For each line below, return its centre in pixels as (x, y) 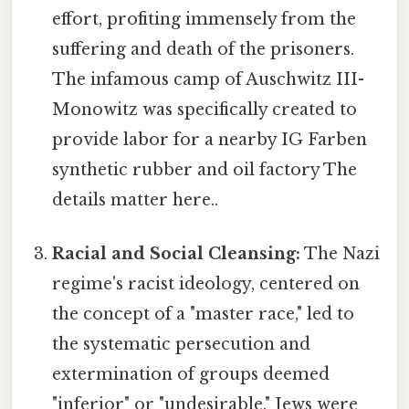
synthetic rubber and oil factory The (205, 169)
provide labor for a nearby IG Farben (210, 139)
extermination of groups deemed (191, 375)
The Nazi (341, 254)
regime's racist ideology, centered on (206, 284)
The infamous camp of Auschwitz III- (209, 79)
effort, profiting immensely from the (204, 19)
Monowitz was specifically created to (205, 109)
